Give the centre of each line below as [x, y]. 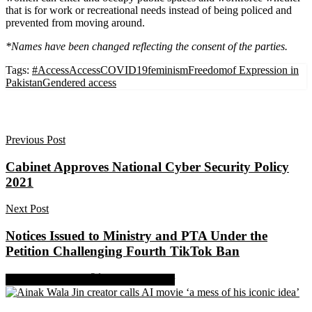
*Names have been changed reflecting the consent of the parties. [147, 46]
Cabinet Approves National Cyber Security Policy [147, 166]
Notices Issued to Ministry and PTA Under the [136, 236]
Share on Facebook [48, 279]
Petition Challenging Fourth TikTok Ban [123, 251]
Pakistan [24, 82]
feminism [168, 70]
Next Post [27, 209]
